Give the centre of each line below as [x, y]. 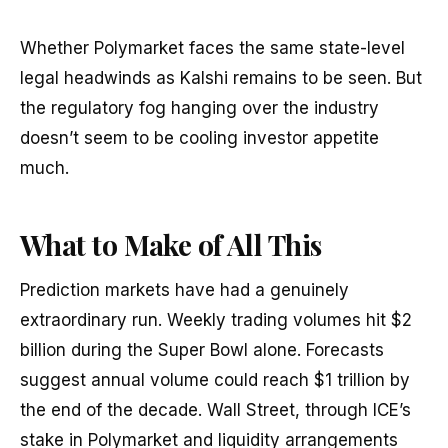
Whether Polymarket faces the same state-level [212, 48]
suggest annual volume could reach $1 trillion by [215, 379]
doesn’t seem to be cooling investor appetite [199, 138]
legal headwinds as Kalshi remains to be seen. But [221, 78]
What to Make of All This [171, 244]
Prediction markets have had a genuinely [184, 289]
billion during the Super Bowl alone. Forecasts [202, 349]
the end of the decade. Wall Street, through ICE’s [215, 409]
